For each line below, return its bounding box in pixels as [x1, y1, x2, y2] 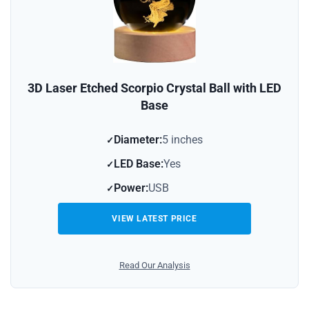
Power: [114, 181, 148, 195]
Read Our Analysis [119, 260, 190, 271]
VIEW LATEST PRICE [112, 214, 197, 224]
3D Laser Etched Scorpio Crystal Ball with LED [28, 81, 281, 96]
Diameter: [114, 133, 162, 147]
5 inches [162, 133, 203, 147]
